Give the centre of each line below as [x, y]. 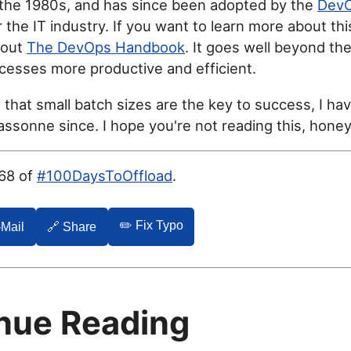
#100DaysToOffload [105, 176]
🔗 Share [72, 226]
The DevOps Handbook [106, 47]
